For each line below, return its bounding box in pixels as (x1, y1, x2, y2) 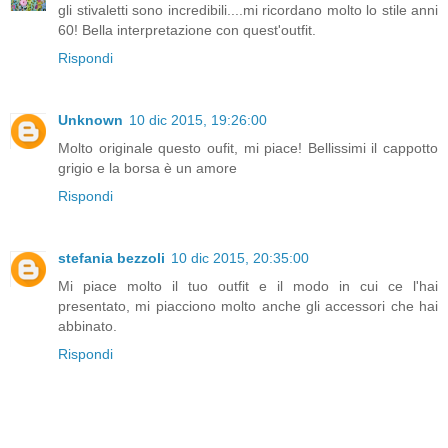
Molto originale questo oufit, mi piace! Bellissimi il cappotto (58, 139, 438, 156)
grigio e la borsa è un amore (58, 159, 237, 176)
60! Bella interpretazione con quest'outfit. (58, 21, 316, 38)
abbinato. (58, 317, 117, 334)
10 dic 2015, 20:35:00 (171, 249, 309, 266)
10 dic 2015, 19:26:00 (129, 111, 267, 128)
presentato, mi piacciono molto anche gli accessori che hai (58, 297, 438, 314)
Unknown (58, 111, 123, 128)
